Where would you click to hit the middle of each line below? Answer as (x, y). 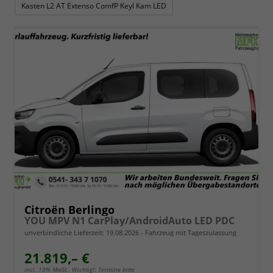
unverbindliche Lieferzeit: (65, 233)
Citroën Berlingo (69, 210)
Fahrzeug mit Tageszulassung (190, 233)
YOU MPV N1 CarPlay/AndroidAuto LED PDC (129, 221)
